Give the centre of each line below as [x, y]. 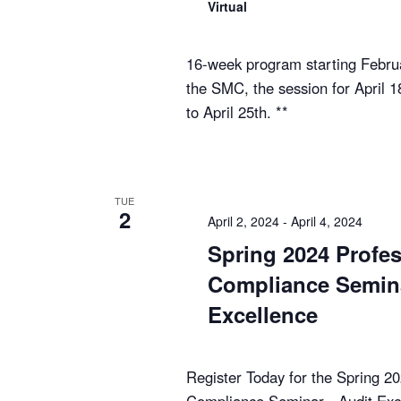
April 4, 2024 [327, 222]
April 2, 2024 [243, 222]
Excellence [263, 315]
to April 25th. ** [237, 112]
